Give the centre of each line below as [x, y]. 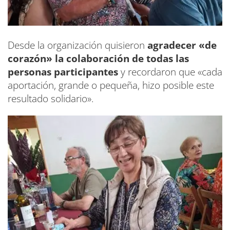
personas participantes [63, 72]
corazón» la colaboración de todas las [98, 58]
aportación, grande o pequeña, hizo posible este [111, 85]
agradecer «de [181, 45]
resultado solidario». [51, 98]
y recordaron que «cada [170, 72]
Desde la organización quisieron [76, 45]
